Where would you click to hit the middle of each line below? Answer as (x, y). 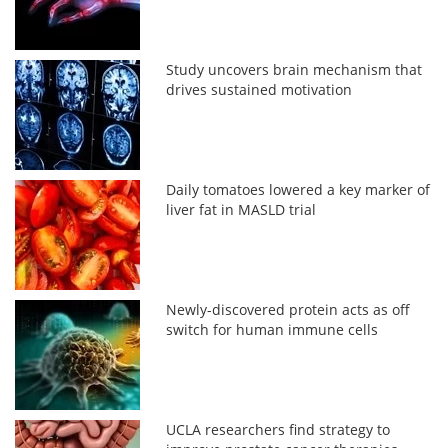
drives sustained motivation (259, 89)
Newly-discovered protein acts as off (288, 309)
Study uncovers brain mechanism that (294, 69)
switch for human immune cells (272, 329)
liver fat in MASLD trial (241, 209)
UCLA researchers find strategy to (278, 429)
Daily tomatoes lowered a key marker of (298, 189)
